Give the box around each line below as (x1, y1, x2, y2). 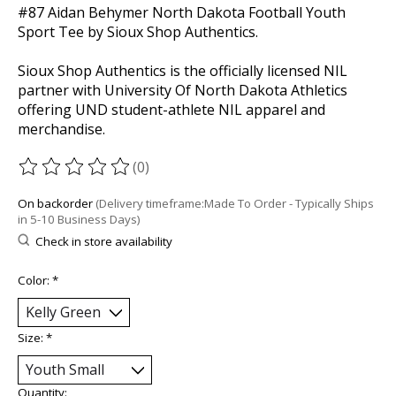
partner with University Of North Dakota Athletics (18, 80, 347, 101)
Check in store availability (34, 232, 172, 249)
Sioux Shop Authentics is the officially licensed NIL (18, 61, 347, 81)
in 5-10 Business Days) (18, 211, 141, 228)
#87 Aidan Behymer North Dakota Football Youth (18, 3, 346, 23)
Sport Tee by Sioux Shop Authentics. (18, 22, 258, 42)
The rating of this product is (18, 166, 208, 187)
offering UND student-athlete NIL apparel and (18, 100, 325, 120)
